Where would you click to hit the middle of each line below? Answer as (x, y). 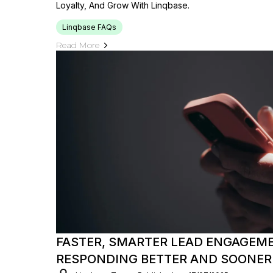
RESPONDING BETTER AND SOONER (164, 259)
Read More (78, 45)
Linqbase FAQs (89, 27)
